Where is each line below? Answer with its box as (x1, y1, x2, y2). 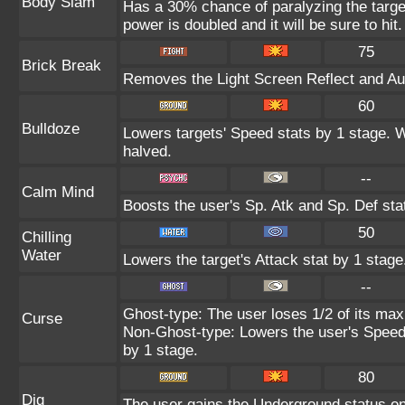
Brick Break (22, 57, 101, 74)
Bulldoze (22, 120, 80, 137)
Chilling (22, 229, 71, 246)
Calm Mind (22, 184, 94, 201)
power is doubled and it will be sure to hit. (123, 16, 402, 33)
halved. (123, 143, 172, 160)
